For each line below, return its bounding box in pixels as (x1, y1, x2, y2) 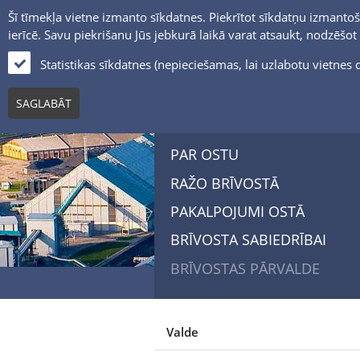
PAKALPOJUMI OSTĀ (170, 201, 305, 221)
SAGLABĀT (16, 96, 72, 111)
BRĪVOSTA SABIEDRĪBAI (170, 230, 326, 250)
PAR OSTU (170, 145, 239, 165)
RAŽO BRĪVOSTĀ (170, 173, 279, 193)
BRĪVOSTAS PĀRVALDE (170, 258, 320, 278)
